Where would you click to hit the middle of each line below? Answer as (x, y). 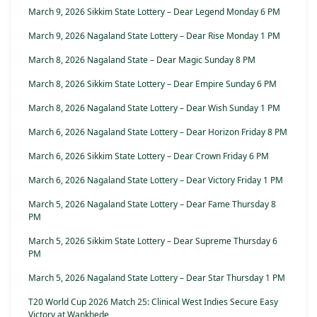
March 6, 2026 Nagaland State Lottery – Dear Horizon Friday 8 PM (158, 132)
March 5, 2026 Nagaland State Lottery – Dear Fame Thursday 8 (152, 204)
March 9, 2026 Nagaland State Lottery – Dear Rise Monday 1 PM (154, 36)
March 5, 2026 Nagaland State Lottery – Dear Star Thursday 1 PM (157, 278)
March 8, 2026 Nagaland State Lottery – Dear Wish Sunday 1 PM (154, 108)
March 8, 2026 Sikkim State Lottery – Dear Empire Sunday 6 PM (152, 84)
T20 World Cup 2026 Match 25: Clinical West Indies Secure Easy (153, 302)
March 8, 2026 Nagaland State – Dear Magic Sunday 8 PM (142, 60)
